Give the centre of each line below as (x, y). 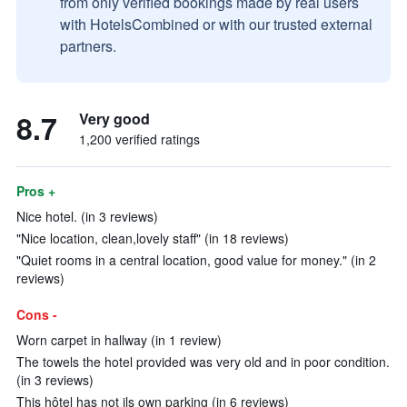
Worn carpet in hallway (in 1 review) (119, 340)
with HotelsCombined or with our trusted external (216, 24)
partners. (88, 46)
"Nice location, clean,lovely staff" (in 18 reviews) (153, 238)
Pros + (36, 191)
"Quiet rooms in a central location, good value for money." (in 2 (196, 260)
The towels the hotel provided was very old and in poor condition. (203, 362)
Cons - (37, 314)
